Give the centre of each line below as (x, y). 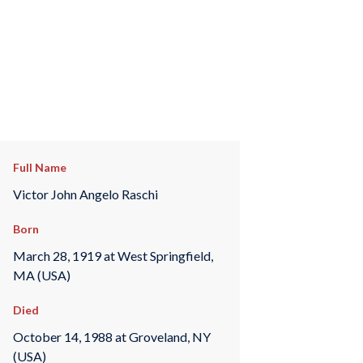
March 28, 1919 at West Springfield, (113, 255)
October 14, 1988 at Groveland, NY (111, 336)
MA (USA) (41, 275)
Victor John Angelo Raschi (85, 194)
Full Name (39, 167)
